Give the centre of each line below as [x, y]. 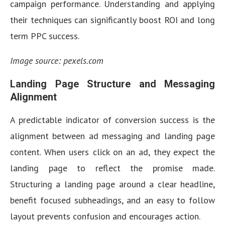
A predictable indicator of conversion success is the [113, 120]
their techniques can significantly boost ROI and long [113, 20]
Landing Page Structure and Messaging [113, 84]
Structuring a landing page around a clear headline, [113, 184]
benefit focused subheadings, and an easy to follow [113, 200]
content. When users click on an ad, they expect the [113, 152]
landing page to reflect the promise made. [113, 168]
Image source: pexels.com [57, 61]
